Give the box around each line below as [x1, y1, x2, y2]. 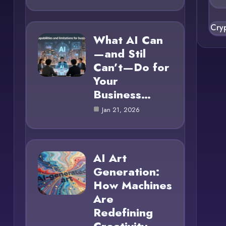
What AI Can [93, 32, 163, 48]
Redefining [93, 204, 153, 221]
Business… [93, 86, 151, 103]
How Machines [93, 177, 172, 194]
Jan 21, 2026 [101, 105, 140, 115]
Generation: [93, 163, 159, 180]
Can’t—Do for [93, 59, 169, 76]
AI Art [93, 150, 127, 166]
